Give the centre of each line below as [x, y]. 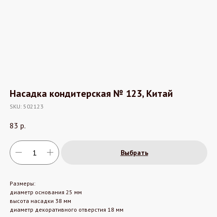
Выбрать [134, 152]
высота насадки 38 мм [40, 201]
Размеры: [23, 183]
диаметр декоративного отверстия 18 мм [67, 209]
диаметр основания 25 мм [46, 192]
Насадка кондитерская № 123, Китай [91, 94]
